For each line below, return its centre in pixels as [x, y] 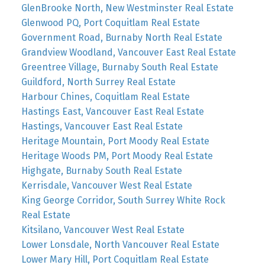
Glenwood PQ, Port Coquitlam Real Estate [110, 22]
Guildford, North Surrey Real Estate [98, 82]
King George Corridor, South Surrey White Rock [123, 200]
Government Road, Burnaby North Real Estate [122, 37]
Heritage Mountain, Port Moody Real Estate [115, 141]
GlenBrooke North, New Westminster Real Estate [127, 8]
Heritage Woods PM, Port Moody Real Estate [117, 156]
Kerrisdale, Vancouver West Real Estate [106, 185]
